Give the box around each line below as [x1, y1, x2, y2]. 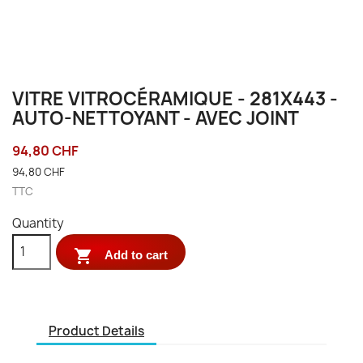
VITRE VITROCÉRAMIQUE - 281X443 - [12, 87, 338, 111]
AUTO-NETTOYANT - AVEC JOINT [12, 106, 299, 130]
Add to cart [105, 247, 169, 262]
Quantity [12, 215, 64, 232]
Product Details [49, 322, 144, 340]
